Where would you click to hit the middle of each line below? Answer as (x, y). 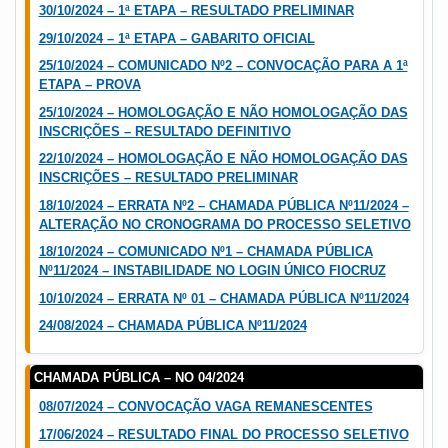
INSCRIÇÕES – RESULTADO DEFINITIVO (164, 131)
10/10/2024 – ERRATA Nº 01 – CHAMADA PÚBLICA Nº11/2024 (223, 298)
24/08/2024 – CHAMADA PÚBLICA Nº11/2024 (172, 326)
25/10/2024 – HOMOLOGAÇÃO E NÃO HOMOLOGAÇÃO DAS (223, 112)
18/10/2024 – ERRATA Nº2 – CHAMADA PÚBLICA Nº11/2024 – (223, 205)
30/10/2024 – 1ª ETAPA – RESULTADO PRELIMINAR (196, 11)
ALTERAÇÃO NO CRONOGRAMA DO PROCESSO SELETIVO (224, 224)
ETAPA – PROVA (89, 85)
